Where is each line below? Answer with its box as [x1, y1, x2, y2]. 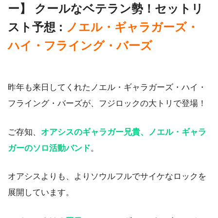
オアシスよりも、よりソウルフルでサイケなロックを [8, 172, 206, 182]
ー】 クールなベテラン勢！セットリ [8, 2, 203, 16]
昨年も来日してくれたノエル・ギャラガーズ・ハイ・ [8, 82, 206, 92]
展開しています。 [8, 188, 74, 198]
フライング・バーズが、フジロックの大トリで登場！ [8, 98, 206, 108]
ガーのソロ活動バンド [8, 143, 91, 153]
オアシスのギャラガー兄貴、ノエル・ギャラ [41, 127, 206, 137]
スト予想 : [8, 20, 66, 34]
